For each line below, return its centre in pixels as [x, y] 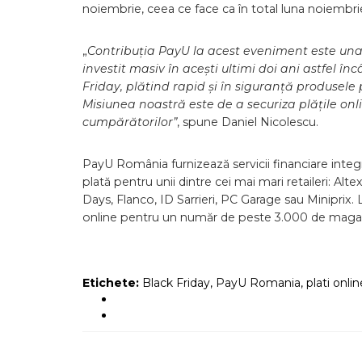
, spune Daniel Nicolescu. [248, 122]
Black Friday [176, 283]
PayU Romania [258, 283]
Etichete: [111, 283]
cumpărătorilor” [130, 122]
